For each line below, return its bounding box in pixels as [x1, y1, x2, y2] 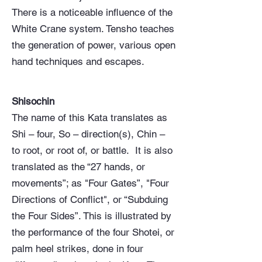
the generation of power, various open [12, 39, 175, 51]
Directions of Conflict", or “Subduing [12, 194, 168, 205]
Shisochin [12, 95, 54, 107]
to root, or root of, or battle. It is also [12, 144, 173, 156]
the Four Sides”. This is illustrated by [12, 210, 171, 222]
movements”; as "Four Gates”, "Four [12, 177, 169, 189]
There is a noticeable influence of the [12, 6, 173, 18]
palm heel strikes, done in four [12, 243, 143, 254]
